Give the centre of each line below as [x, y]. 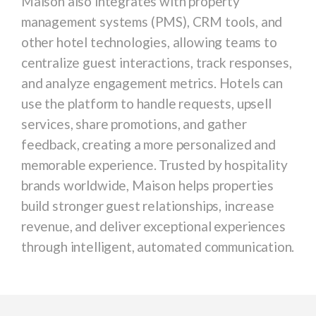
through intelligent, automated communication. [158, 247]
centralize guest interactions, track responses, [157, 62]
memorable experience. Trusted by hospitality [154, 165]
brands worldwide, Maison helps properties [147, 185]
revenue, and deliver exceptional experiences [153, 226]
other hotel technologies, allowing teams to [149, 42]
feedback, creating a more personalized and [148, 144]
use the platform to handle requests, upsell [146, 103]
